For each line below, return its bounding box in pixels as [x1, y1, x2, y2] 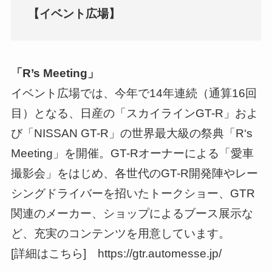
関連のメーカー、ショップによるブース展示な [10, 207, 253, 220]
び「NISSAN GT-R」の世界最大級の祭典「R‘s [10, 127, 253, 140]
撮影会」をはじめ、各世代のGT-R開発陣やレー [10, 167, 258, 180]
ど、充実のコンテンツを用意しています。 [10, 227, 230, 240]
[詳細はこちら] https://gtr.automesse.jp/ [10, 247, 222, 260]
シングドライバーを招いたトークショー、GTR [10, 187, 255, 200]
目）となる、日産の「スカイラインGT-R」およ [10, 107, 258, 120]
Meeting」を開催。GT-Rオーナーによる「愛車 [10, 147, 254, 160]
